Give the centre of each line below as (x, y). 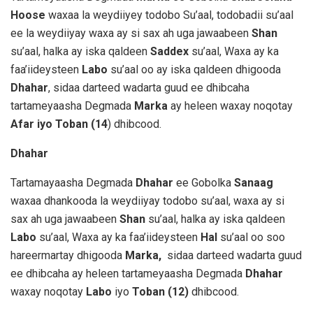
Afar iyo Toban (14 (59, 124)
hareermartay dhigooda (68, 255)
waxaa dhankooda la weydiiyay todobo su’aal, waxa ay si (147, 201)
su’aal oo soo (251, 237)
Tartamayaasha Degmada (73, 182)
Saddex (169, 51)
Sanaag (254, 182)
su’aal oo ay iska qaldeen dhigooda (194, 69)
